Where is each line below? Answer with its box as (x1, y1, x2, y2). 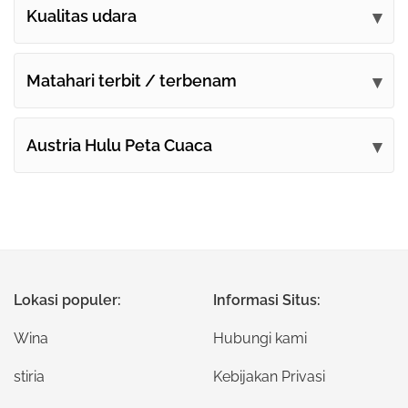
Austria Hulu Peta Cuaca (26, 136, 212, 156)
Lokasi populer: (14, 291, 121, 309)
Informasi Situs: (213, 291, 321, 309)
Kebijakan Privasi (213, 368, 325, 385)
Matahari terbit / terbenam (26, 71, 237, 91)
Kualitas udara (26, 6, 137, 26)
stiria (14, 368, 45, 385)
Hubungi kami (213, 330, 307, 347)
